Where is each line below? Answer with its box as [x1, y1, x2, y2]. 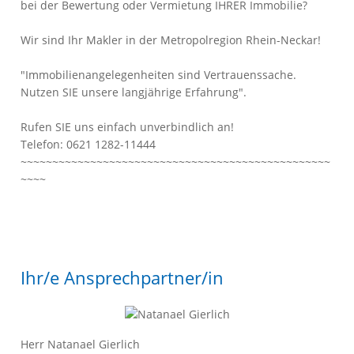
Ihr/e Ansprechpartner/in [21, 265, 224, 289]
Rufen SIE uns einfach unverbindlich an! [21, 119, 235, 134]
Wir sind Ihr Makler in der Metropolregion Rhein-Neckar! [21, 32, 322, 47]
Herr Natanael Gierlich [21, 337, 141, 352]
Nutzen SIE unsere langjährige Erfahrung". [21, 85, 247, 100]
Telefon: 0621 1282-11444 [21, 137, 156, 152]
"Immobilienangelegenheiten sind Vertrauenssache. [21, 67, 297, 82]
